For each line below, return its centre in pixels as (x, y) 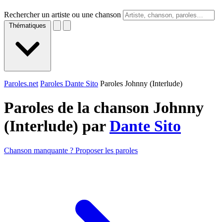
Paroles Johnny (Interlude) (141, 83)
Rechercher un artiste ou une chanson (62, 15)
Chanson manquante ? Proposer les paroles (71, 150)
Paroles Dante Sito (69, 83)
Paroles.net (21, 83)
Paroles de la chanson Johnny (104, 108)
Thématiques (28, 26)
